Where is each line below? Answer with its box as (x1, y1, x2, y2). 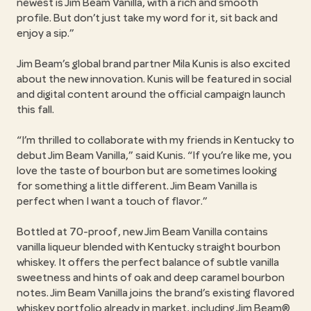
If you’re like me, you (192, 149, 292, 162)
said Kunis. (133, 149, 187, 162)
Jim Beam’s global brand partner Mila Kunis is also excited (17, 57, 290, 71)
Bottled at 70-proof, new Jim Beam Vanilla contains (17, 225, 268, 239)
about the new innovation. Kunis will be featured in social (17, 72, 292, 86)
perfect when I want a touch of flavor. (17, 194, 203, 208)
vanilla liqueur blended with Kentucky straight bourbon (17, 240, 280, 254)
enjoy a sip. (17, 26, 69, 40)
